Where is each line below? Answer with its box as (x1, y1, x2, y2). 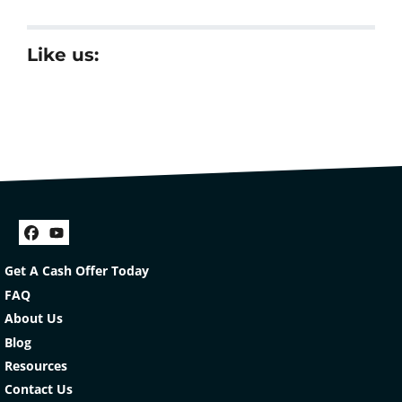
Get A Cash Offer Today (4, 262, 149, 280)
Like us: (27, 44, 99, 66)
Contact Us (4, 380, 73, 398)
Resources (4, 356, 67, 374)
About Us (4, 310, 63, 328)
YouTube (55, 232, 159, 267)
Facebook (30, 232, 143, 267)
